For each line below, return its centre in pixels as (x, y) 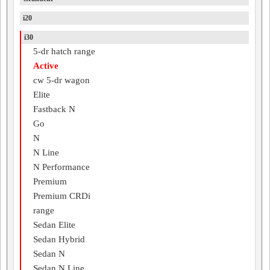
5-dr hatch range (64, 51)
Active (46, 65)
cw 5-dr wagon (61, 80)
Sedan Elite (54, 224)
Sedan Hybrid (59, 239)
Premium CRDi (62, 196)
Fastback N (54, 109)
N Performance (61, 167)
